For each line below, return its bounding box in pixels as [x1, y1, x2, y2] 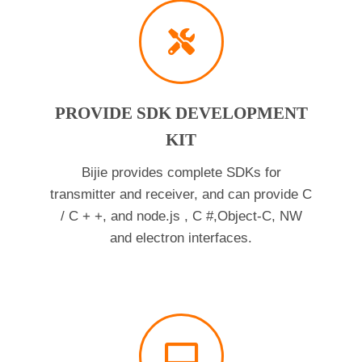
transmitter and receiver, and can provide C [50, 187, 312, 203]
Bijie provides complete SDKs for [81, 165, 281, 181]
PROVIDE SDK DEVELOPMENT [54, 103, 308, 124]
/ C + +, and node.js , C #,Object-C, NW [60, 208, 302, 225]
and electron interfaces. [110, 230, 252, 246]
